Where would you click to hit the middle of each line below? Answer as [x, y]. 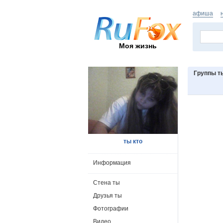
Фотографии [111, 209]
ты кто [133, 141]
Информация [112, 163]
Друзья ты [108, 196]
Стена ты [107, 183]
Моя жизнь [138, 46]
